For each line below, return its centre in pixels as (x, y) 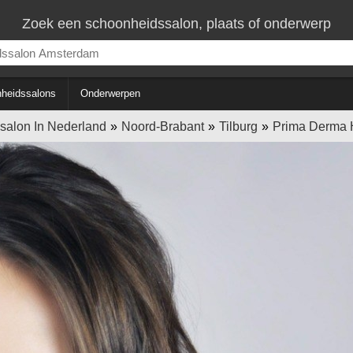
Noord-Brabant (162, 126)
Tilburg (238, 126)
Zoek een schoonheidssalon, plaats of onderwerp (176, 24)
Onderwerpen (110, 93)
